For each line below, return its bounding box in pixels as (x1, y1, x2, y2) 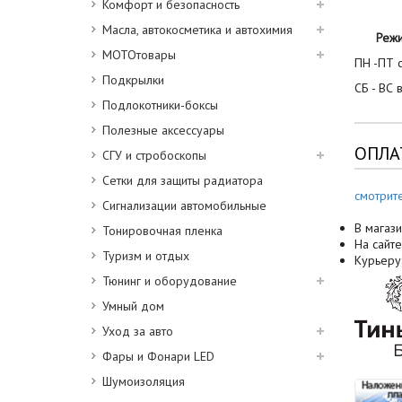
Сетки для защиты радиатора (102, 172, 263, 188)
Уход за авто (102, 323, 173, 339)
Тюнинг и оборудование (102, 273, 237, 289)
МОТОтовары (102, 47, 176, 63)
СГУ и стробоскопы (102, 147, 206, 163)
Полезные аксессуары (102, 122, 224, 138)
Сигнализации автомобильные (102, 197, 267, 214)
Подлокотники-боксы (102, 97, 218, 113)
